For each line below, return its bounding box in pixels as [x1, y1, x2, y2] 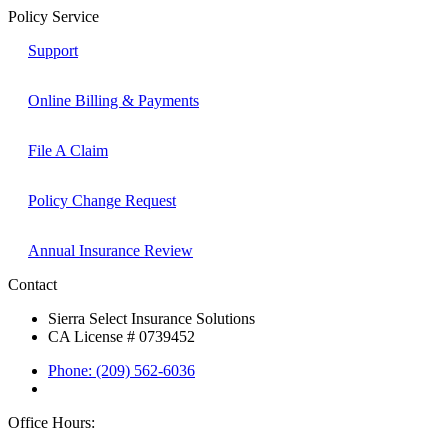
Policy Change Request [28, 191, 176, 209]
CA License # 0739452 [48, 327, 195, 345]
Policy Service [8, 7, 99, 25]
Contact [8, 275, 57, 293]
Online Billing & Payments [28, 91, 199, 109]
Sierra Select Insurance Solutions [48, 309, 255, 327]
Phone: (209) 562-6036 [48, 361, 195, 379]
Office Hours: [8, 413, 95, 431]
